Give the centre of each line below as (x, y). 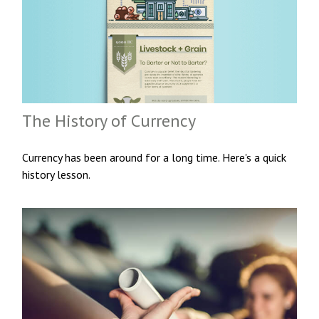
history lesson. (57, 174)
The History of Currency (109, 120)
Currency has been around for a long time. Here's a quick (155, 157)
